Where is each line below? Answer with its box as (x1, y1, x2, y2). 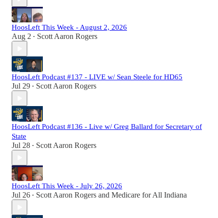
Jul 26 (12, 191, 30, 200)
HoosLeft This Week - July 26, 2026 (12, 182, 122, 190)
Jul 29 (12, 82, 30, 91)
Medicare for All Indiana (111, 191, 187, 200)
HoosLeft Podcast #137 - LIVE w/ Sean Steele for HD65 (12, 73, 182, 81)
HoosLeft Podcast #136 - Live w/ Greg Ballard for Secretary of (12, 123, 202, 131)
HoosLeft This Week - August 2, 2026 (12, 23, 127, 32)
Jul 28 (12, 141, 30, 150)
